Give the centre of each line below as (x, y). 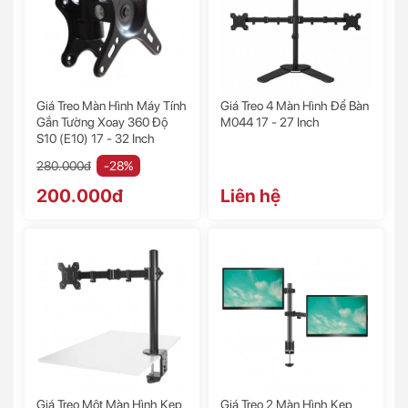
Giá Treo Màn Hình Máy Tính (112, 106)
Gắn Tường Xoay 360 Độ (102, 122)
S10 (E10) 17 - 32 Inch (96, 139)
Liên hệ (250, 196)
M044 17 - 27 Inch (270, 122)
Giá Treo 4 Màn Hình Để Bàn (295, 106)
